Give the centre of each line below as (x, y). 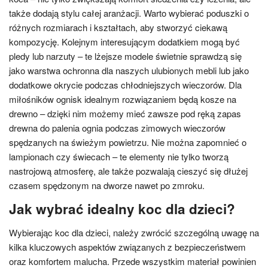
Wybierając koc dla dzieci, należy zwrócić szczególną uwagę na (134, 232)
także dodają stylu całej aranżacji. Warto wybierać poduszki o (129, 13)
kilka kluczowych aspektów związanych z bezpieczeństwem (127, 247)
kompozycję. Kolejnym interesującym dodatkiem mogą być (124, 42)
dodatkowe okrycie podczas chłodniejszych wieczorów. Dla (125, 85)
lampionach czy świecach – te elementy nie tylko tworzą (119, 156)
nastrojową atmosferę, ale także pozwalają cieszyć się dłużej (128, 171)
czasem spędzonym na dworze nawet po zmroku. (107, 185)
